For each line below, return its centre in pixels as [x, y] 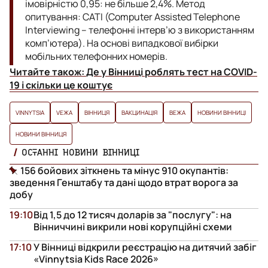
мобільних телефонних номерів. [96, 56]
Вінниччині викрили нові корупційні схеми [133, 226]
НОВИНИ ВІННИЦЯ [41, 134]
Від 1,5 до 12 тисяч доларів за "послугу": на [133, 214]
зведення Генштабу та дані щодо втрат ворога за [124, 182]
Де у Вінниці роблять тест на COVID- [172, 71]
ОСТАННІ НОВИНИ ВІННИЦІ [80, 152]
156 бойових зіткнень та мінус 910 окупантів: [124, 170]
